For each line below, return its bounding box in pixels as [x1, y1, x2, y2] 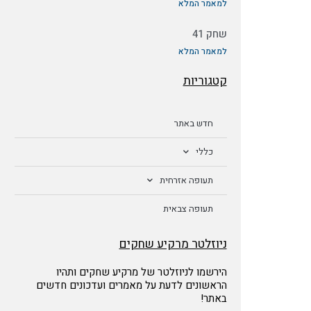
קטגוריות [183, 72, 227, 90]
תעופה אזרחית [159, 173, 213, 187]
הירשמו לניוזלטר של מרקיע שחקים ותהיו [56, 264, 227, 280]
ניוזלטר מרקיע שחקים [119, 235, 227, 253]
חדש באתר [174, 116, 213, 130]
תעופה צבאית [162, 201, 213, 215]
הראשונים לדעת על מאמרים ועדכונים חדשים [35, 277, 227, 293]
